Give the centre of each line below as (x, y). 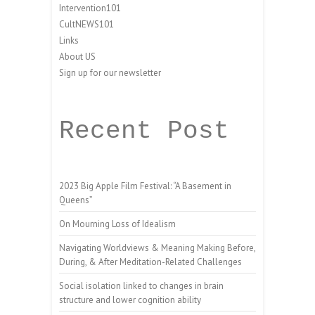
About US (77, 56)
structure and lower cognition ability (130, 300)
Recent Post (144, 131)
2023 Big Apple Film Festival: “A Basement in (145, 186)
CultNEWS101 (86, 24)
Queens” (76, 200)
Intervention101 (90, 8)
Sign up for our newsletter (110, 72)
